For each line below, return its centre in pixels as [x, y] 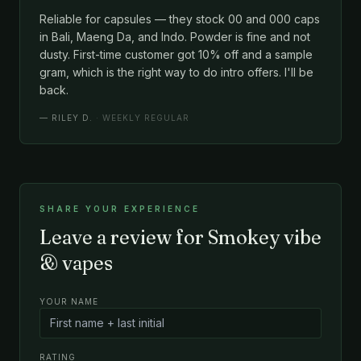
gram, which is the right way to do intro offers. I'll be [176, 72]
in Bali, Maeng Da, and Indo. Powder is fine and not [175, 36]
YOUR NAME [69, 301]
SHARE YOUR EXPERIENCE [120, 208]
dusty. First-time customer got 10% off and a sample [176, 54]
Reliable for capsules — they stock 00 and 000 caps [180, 19]
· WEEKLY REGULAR [143, 117]
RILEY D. [72, 117]
